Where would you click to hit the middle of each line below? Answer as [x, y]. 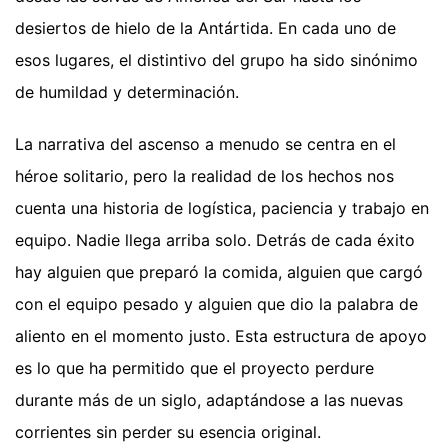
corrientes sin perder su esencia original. [168, 431]
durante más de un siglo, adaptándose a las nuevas [209, 399]
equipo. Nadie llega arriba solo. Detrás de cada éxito [215, 239]
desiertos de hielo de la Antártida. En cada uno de [205, 27]
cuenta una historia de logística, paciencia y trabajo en [222, 207]
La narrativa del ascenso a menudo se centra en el [205, 143]
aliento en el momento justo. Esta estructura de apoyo [221, 335]
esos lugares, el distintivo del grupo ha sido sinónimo [216, 59]
